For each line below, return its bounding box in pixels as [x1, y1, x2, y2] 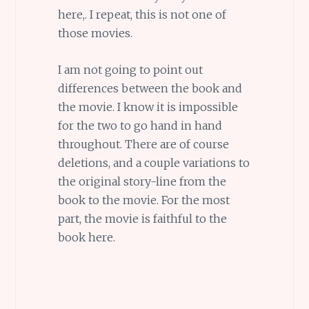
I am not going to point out [57, 62, 203, 77]
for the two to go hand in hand [57, 118, 222, 132]
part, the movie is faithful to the [57, 211, 227, 226]
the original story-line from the [57, 174, 226, 188]
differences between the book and [57, 81, 242, 95]
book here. [57, 230, 115, 244]
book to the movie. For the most [57, 192, 230, 207]
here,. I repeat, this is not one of [57, 8, 226, 22]
